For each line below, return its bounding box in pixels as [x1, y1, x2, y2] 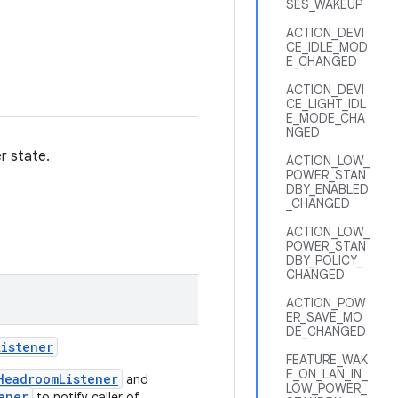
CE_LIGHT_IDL [286, 96, 366, 112]
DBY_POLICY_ [286, 252, 362, 268]
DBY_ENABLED [286, 181, 369, 197]
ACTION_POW [286, 295, 366, 311]
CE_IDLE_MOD [286, 39, 368, 55]
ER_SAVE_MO [286, 309, 362, 325]
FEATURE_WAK [286, 352, 368, 368]
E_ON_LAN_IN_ [286, 366, 368, 382]
